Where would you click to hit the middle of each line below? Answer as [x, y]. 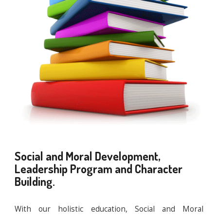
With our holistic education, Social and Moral [109, 209]
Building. [35, 182]
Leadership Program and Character [99, 169]
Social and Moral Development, [88, 156]
